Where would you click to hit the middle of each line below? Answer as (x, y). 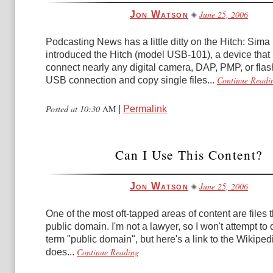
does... (60, 252)
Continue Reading (108, 252)
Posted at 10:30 (74, 109)
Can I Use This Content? (189, 154)
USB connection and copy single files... (130, 80)
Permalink (145, 109)
